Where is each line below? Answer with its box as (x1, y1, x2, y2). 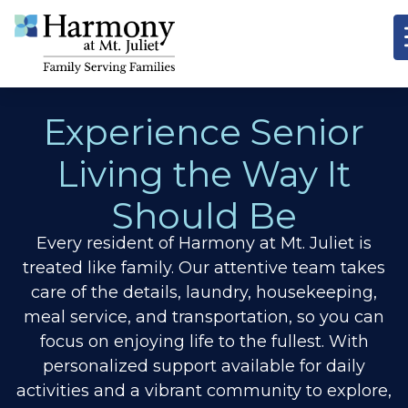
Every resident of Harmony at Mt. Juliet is (36, 232, 372, 253)
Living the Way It (57, 151, 351, 196)
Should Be (111, 193, 297, 238)
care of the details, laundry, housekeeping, (31, 281, 377, 302)
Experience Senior (44, 109, 364, 154)
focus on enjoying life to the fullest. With (39, 331, 369, 352)
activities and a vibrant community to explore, (16, 380, 392, 401)
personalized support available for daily (43, 355, 365, 376)
